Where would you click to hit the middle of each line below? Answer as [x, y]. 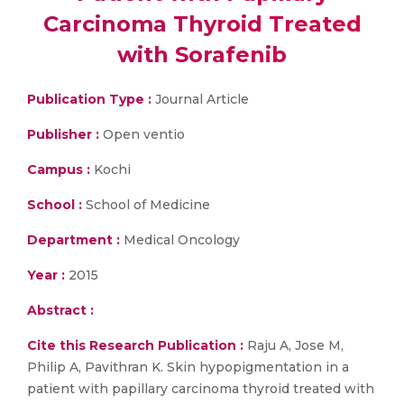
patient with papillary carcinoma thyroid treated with [201, 389]
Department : [73, 240]
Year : [46, 275]
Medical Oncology [180, 240]
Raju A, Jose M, [294, 345]
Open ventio [144, 134]
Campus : [59, 170]
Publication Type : [89, 99]
